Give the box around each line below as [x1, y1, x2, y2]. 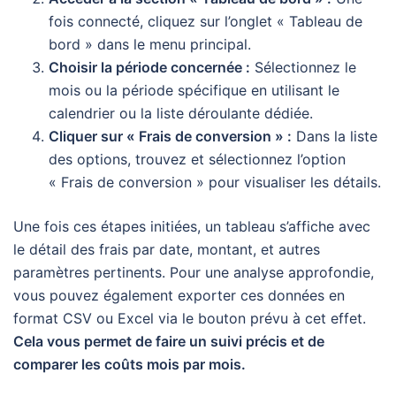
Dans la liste [292, 126, 377, 145]
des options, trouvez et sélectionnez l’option [49, 149, 346, 168]
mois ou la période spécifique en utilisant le [49, 80, 339, 99]
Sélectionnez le [250, 57, 356, 76]
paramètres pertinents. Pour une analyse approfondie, [13, 263, 374, 281]
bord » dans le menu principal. [49, 34, 251, 53]
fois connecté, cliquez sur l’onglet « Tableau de [49, 11, 362, 30]
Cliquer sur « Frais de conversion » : [49, 126, 292, 145]
